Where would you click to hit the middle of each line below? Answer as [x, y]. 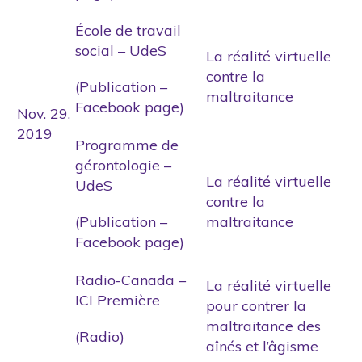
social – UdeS [121, 50]
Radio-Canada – [130, 280]
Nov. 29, [44, 113]
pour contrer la [256, 305]
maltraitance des [263, 326]
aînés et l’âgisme [262, 346]
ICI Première [118, 300]
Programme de [127, 145]
